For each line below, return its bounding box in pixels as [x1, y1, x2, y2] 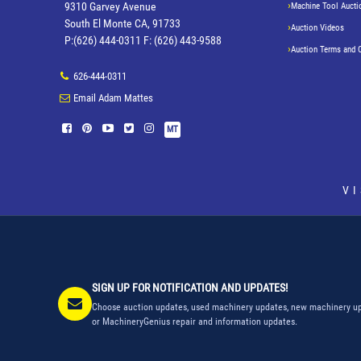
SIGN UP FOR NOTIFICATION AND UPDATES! [92, 280, 288, 294]
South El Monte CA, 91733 [64, 16, 180, 30]
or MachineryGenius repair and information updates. [92, 315, 297, 327]
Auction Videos [291, 23, 344, 33]
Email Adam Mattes [73, 91, 153, 104]
